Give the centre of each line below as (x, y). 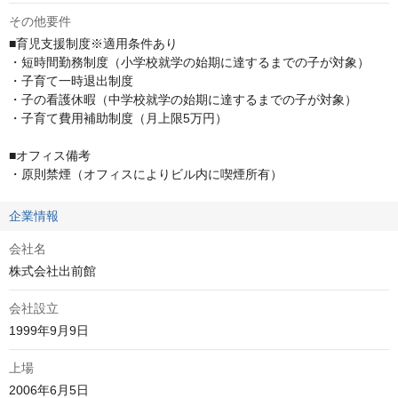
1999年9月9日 (49, 330)
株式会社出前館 (52, 271)
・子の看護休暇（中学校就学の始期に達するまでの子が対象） (183, 99)
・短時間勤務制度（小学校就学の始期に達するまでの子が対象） (189, 62)
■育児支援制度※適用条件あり (93, 44)
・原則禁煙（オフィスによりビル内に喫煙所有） (146, 174)
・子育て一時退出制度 (71, 81)
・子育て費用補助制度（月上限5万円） (118, 118)
